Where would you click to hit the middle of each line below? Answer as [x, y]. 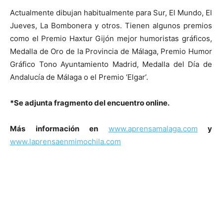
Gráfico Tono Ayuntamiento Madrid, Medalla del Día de [111, 64]
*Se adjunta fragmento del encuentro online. [90, 103]
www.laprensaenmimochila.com [65, 141]
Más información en [59, 128]
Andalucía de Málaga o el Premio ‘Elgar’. [79, 77]
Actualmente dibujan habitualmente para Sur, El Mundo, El [111, 12]
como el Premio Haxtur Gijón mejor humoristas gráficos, [111, 38]
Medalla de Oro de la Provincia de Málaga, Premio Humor [111, 51]
